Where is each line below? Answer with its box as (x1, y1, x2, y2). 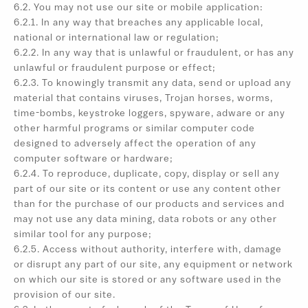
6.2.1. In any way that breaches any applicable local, (14, 18, 263, 29)
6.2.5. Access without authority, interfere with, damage (14, 245, 282, 256)
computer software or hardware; (14, 154, 173, 165)
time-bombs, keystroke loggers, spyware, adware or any (14, 109, 285, 120)
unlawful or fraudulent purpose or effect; (14, 63, 216, 74)
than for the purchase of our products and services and (14, 199, 285, 210)
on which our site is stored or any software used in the (14, 275, 282, 286)
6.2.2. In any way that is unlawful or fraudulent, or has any (14, 48, 294, 59)
